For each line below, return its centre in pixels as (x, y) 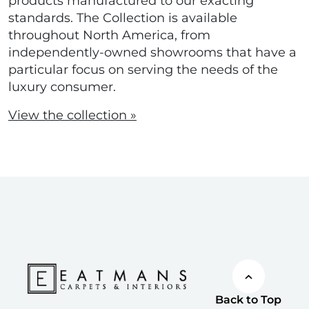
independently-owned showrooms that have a (152, 53)
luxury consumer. (62, 87)
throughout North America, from (109, 36)
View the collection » (72, 116)
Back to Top (248, 299)
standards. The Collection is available (123, 18)
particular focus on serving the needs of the (143, 70)
